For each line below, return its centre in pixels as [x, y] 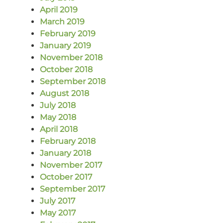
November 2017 [71, 165]
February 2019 [68, 34]
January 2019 [65, 46]
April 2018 [59, 129]
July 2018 [58, 106]
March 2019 [62, 22]
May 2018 [58, 117]
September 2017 [72, 189]
